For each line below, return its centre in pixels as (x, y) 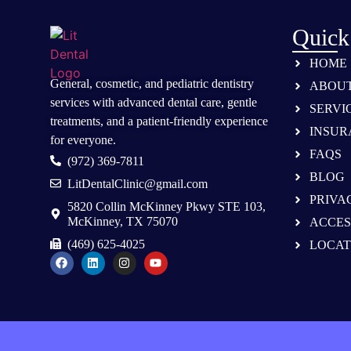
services (69, 103)
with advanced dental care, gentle (173, 103)
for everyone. (83, 140)
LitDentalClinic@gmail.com (138, 183)
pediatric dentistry (210, 84)
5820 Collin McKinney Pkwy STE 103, (167, 206)
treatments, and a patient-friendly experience (159, 121)
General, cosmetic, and (108, 84)
